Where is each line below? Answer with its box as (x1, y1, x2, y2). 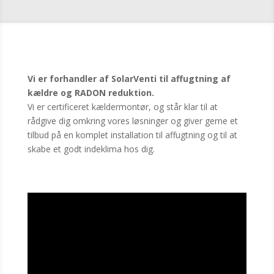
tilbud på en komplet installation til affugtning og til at (27, 129, 237, 141)
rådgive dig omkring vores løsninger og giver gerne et (27, 115, 238, 127)
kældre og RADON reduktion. (27, 87, 154, 99)
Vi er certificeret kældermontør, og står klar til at (27, 101, 218, 113)
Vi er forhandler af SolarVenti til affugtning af (27, 73, 231, 85)
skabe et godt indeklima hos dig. (27, 143, 155, 155)
